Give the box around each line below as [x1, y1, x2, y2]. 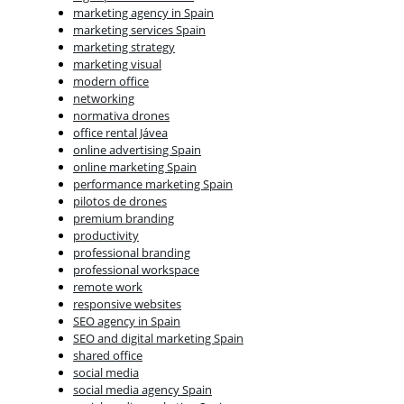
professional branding [73, 244, 190, 262]
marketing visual [73, 56, 161, 73]
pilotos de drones [73, 193, 167, 210]
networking [73, 90, 134, 107]
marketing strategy [73, 39, 175, 56]
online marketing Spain [73, 159, 197, 176]
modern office [73, 73, 149, 90]
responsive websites [73, 296, 181, 313]
